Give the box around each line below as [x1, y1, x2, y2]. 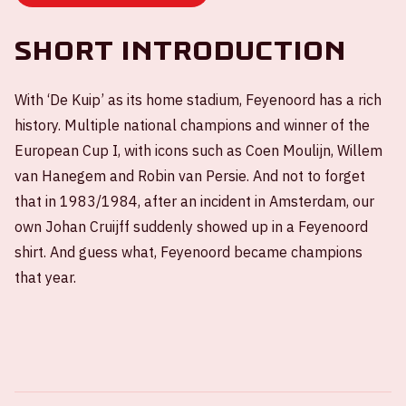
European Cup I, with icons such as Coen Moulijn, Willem [14, 141, 382, 159]
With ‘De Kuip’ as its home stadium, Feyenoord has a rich [14, 91, 382, 109]
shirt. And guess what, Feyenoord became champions [14, 243, 362, 261]
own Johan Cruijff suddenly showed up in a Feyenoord [14, 217, 368, 236]
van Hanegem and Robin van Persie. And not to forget [14, 167, 365, 185]
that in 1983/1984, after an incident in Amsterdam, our [14, 192, 374, 210]
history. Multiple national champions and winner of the [14, 116, 370, 134]
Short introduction [14, 34, 346, 67]
